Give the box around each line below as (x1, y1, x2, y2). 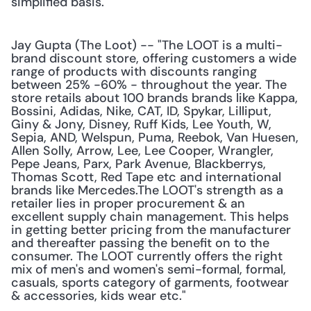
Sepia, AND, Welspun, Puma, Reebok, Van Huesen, (11, 129, 299, 146)
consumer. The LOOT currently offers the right (11, 248, 283, 264)
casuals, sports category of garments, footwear (11, 274, 289, 291)
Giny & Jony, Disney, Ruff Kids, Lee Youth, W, (11, 116, 271, 133)
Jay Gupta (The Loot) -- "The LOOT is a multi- (11, 37, 283, 53)
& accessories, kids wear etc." (11, 287, 186, 304)
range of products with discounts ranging (11, 63, 257, 80)
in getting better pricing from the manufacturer (11, 221, 291, 238)
